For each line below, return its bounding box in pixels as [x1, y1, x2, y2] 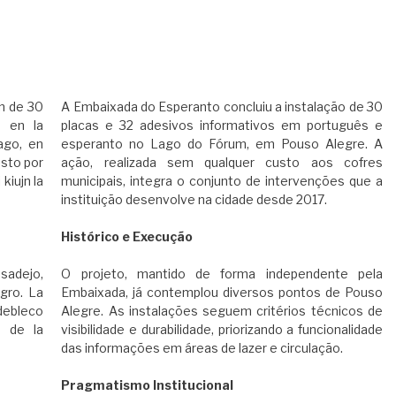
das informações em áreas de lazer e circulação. [61, 340, 344, 356]
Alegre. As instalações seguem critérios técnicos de [61, 303, 383, 319]
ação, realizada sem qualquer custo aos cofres [61, 155, 383, 171]
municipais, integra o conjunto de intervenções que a [61, 173, 383, 189]
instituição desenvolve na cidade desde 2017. [61, 192, 328, 208]
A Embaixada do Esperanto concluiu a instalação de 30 [61, 99, 383, 115]
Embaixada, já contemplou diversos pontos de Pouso [61, 285, 383, 301]
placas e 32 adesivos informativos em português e [61, 118, 383, 133]
